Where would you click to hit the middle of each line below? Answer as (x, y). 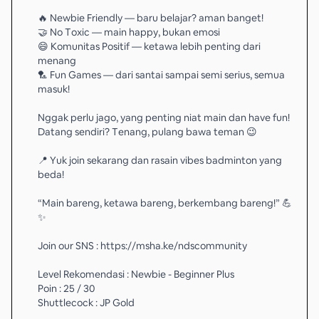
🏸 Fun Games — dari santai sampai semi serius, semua (161, 75)
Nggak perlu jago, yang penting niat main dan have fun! (164, 117)
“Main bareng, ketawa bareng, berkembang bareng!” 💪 (165, 203)
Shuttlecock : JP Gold (86, 303)
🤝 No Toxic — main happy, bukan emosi (129, 32)
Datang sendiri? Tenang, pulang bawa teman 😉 (147, 132)
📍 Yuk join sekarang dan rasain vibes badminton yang (160, 160)
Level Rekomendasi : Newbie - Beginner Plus (136, 274)
